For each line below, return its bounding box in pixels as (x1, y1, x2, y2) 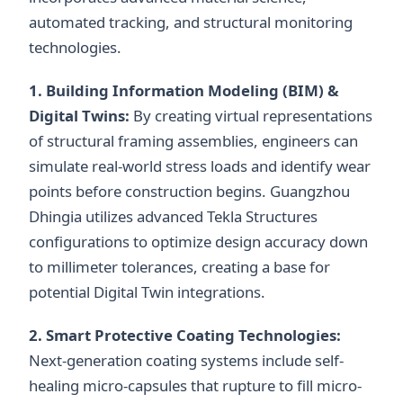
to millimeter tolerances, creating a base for (29, 256, 330, 278)
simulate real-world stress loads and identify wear (29, 156, 371, 177)
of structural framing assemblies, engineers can (29, 130, 358, 152)
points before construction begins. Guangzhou (29, 181, 350, 202)
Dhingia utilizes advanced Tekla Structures (29, 206, 318, 228)
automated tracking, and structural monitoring (29, 12, 353, 33)
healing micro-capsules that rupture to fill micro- (29, 375, 362, 397)
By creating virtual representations (130, 105, 372, 127)
